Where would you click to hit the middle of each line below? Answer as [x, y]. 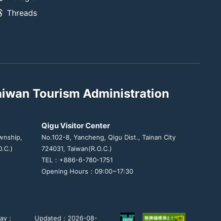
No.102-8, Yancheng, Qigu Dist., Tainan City [109, 137]
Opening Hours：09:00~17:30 [87, 171]
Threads [22, 13]
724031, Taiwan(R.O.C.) [77, 148]
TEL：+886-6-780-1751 [77, 160]
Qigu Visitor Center [76, 125]
